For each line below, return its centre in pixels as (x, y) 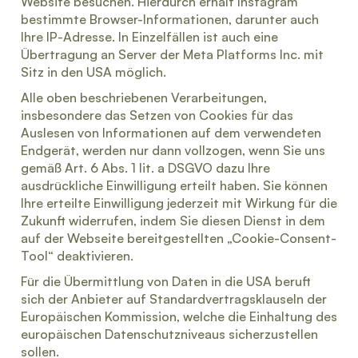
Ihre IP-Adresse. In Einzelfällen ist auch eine (149, 37)
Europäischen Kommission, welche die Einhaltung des (179, 316)
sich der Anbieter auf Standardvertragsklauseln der (174, 299)
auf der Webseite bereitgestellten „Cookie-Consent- (179, 238)
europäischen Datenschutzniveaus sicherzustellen (169, 334)
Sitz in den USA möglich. (93, 72)
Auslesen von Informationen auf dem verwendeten (171, 133)
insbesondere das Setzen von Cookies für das (157, 115)
